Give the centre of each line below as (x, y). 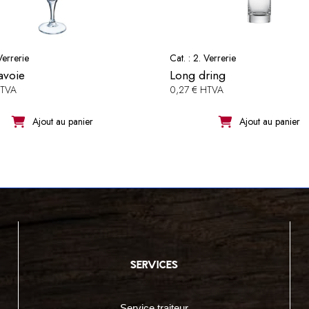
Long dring (197, 75)
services (154, 265)
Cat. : (181, 58)
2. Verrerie (214, 58)
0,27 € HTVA (196, 89)
